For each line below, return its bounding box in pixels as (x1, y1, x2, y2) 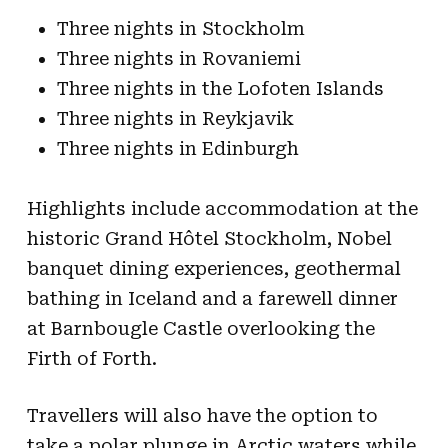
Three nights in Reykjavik (56, 107, 294, 129)
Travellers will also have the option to (26, 404, 378, 426)
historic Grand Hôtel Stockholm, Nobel (26, 227, 392, 249)
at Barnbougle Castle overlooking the (26, 317, 375, 339)
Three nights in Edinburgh (56, 137, 299, 159)
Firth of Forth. (26, 347, 157, 369)
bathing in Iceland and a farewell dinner (26, 287, 398, 309)
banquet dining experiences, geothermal (26, 257, 401, 279)
